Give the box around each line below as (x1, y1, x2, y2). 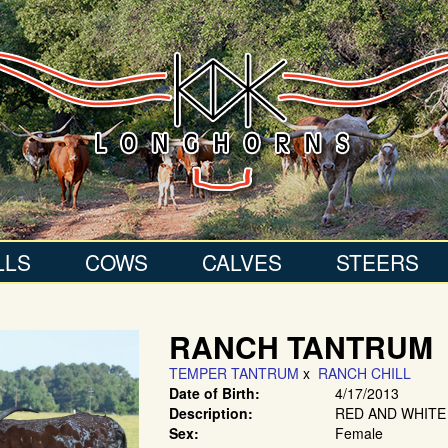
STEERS (335, 247, 419, 277)
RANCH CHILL (318, 363, 411, 383)
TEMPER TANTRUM (169, 363, 299, 383)
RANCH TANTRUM (169, 325, 433, 368)
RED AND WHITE (334, 403, 446, 423)
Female (334, 423, 383, 443)
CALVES (201, 247, 282, 277)
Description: (169, 403, 253, 423)
